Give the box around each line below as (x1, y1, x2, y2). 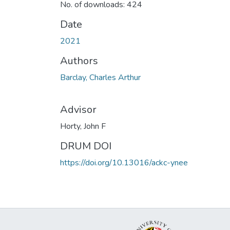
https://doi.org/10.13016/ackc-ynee (60, 157, 188, 168)
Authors (60, 53, 98, 68)
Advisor (60, 102, 97, 117)
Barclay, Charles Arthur (60, 71, 141, 83)
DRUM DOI (60, 139, 111, 153)
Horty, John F (60, 120, 106, 132)
